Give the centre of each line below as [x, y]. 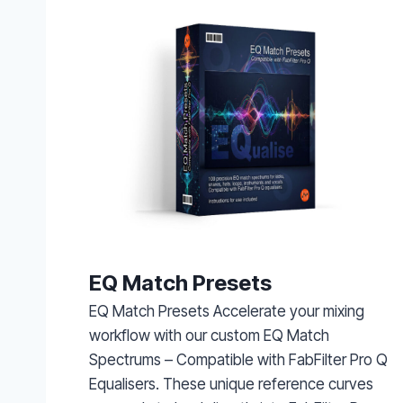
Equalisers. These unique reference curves [231, 384]
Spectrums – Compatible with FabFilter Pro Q [238, 359]
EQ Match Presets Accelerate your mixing [227, 311]
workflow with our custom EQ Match [209, 335]
